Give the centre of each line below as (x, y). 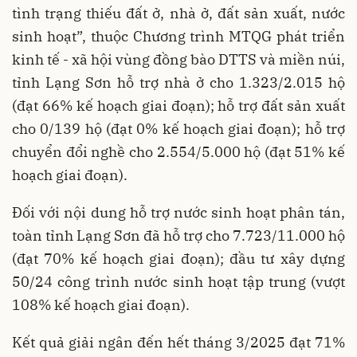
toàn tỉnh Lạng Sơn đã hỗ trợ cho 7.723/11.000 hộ (178, 235)
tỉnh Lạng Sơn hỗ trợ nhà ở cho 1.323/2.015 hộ (178, 82)
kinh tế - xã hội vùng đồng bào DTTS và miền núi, (178, 59)
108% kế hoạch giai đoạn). (101, 304)
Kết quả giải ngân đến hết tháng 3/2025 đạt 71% (178, 342)
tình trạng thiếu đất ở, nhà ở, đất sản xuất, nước (178, 13)
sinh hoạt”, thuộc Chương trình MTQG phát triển (178, 36)
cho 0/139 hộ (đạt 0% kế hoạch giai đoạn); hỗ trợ (178, 128)
